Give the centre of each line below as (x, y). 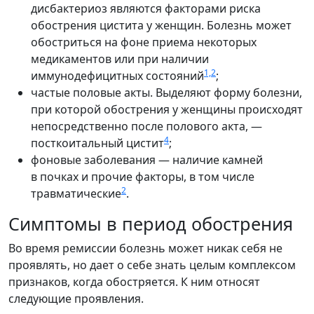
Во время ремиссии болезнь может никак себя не (145, 248)
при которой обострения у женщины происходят (167, 109)
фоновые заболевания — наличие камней (147, 159)
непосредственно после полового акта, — (146, 126)
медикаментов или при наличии (120, 59)
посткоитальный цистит (97, 143)
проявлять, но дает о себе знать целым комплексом (152, 265)
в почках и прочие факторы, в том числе (143, 176)
